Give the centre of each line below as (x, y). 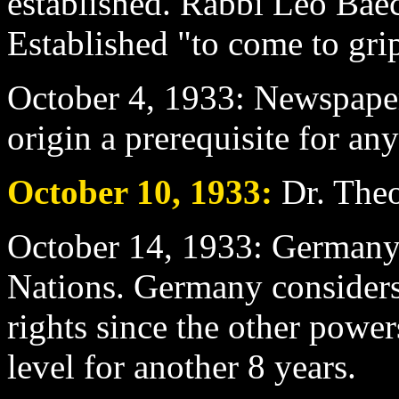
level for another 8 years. (182, 366)
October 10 (90, 191)
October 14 (85, 246)
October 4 (77, 97)
